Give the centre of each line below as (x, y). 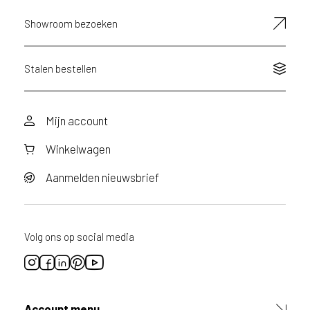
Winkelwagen (78, 148)
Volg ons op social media (79, 236)
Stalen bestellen (61, 68)
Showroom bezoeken (71, 23)
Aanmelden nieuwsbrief (102, 177)
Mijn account (77, 120)
